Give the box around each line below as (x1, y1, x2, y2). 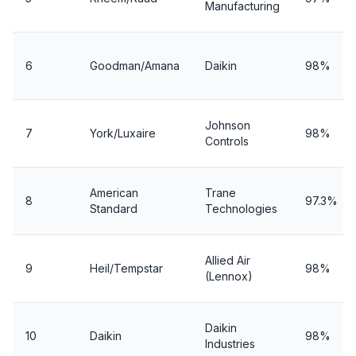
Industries (205, 337, 255, 350)
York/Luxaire (90, 126, 156, 140)
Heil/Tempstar (90, 261, 163, 275)
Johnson (205, 118, 250, 132)
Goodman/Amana (90, 59, 180, 72)
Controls (205, 134, 249, 148)
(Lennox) (205, 269, 253, 283)
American (90, 186, 138, 199)
